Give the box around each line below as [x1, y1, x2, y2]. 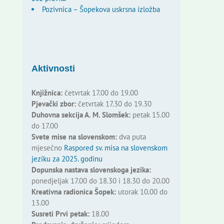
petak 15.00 [130, 110, 169, 120]
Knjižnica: [31, 88, 62, 98]
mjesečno [31, 143, 64, 153]
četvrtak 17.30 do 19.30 [75, 99, 151, 109]
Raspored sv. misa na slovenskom [63, 143, 167, 153]
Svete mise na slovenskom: [31, 132, 117, 142]
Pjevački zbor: [31, 99, 76, 109]
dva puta [116, 132, 146, 142]
